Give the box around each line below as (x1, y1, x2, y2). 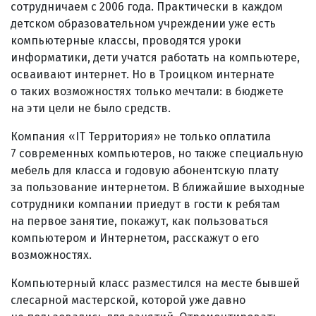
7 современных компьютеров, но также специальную (11, 146, 303, 160)
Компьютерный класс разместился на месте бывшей (11, 276, 300, 290)
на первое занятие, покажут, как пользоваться (11, 214, 269, 228)
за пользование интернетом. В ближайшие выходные (11, 180, 305, 194)
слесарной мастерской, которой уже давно (11, 293, 245, 307)
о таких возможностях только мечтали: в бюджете (11, 84, 284, 98)
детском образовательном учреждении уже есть (11, 16, 276, 30)
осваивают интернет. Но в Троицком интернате (11, 67, 274, 81)
